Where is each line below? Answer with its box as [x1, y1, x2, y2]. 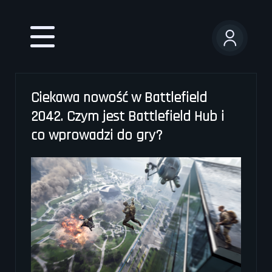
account [212, 53, 263, 75]
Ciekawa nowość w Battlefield [31, 89, 207, 107]
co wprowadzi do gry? [31, 126, 163, 144]
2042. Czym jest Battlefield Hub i [31, 107, 224, 126]
